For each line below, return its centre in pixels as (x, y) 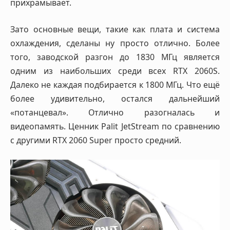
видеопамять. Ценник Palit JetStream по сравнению (115, 126)
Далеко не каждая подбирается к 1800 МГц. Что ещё (115, 84)
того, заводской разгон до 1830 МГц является (115, 57)
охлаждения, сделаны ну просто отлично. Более (115, 43)
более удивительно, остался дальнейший (115, 98)
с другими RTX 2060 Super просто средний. (96, 140)
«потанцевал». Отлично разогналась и (115, 112)
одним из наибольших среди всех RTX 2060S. (115, 71)
